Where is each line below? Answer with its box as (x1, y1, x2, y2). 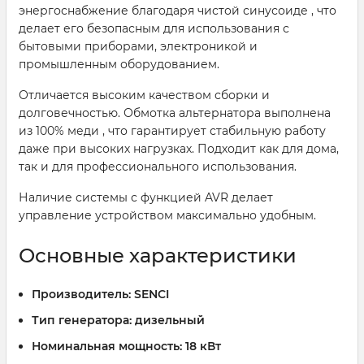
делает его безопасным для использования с (19, 20, 289, 36)
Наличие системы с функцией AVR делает (19, 189, 273, 205)
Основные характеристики (19, 243, 297, 267)
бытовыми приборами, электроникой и (19, 38, 258, 54)
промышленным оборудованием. (19, 56, 219, 71)
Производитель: (32, 286, 131, 301)
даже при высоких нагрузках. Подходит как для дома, (19, 141, 339, 156)
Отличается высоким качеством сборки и (19, 87, 270, 102)
